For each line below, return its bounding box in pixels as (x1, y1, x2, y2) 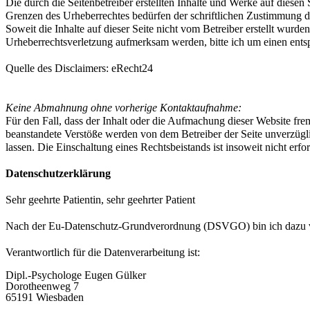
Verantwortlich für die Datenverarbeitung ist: (6, 246, 200, 258)
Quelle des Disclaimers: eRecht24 (6, 62, 153, 74)
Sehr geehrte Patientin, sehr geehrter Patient (6, 193, 195, 206)
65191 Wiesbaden (6, 291, 84, 303)
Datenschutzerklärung (6, 167, 111, 179)
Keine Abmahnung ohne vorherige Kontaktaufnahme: (6, 101, 241, 113)
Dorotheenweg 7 (6, 280, 79, 292)
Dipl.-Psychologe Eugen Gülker (6, 268, 146, 281)
